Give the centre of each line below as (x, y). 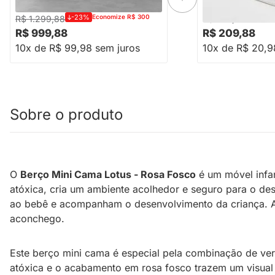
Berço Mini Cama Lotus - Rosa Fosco (108, 175)
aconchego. (37, 219)
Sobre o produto (66, 115)
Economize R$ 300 (121, 17)
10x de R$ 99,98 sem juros (78, 48)
